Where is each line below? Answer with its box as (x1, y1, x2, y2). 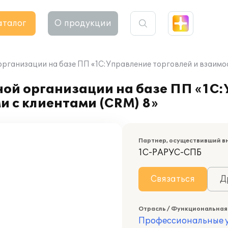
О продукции (54, 18, 111, 28)
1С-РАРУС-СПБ (138, 148, 202, 158)
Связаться (151, 174, 195, 184)
